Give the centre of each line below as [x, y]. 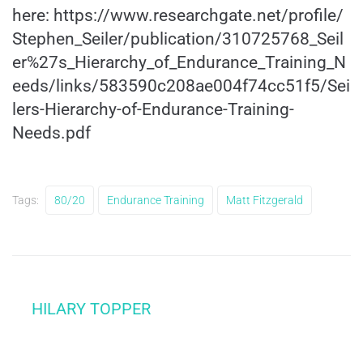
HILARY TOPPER [91, 308]
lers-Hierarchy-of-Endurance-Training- [153, 109]
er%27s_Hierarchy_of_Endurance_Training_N [179, 62]
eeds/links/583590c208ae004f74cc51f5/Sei [181, 85]
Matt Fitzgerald [265, 200]
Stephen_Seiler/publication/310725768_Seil [178, 38]
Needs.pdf [51, 132]
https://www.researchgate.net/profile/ [196, 15]
